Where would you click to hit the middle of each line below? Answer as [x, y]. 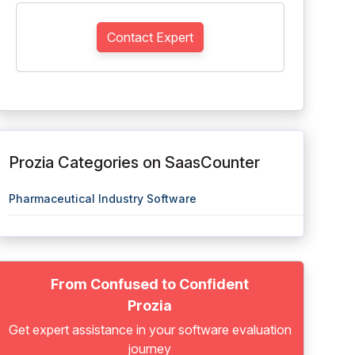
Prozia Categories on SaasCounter [134, 162]
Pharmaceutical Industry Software [102, 198]
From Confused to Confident [150, 284]
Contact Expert [150, 37]
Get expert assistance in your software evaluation [150, 330]
